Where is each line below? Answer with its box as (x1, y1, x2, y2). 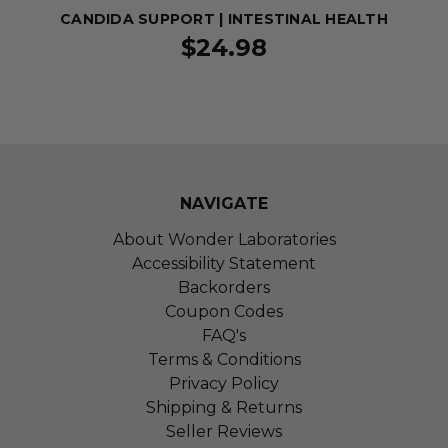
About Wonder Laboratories (112, 230, 336, 249)
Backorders (178, 278, 270, 297)
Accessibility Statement (132, 254, 316, 273)
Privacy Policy (169, 374, 279, 393)
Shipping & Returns (146, 398, 302, 417)
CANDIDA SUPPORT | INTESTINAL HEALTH (60, 10, 388, 28)
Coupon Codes (165, 302, 283, 321)
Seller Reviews (166, 422, 282, 441)
